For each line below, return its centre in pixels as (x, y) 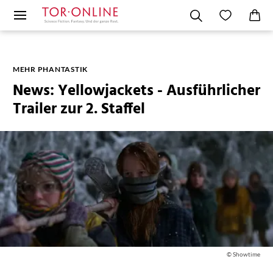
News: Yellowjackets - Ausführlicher (136, 91)
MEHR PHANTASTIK (50, 69)
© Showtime (244, 254)
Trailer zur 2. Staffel (79, 110)
